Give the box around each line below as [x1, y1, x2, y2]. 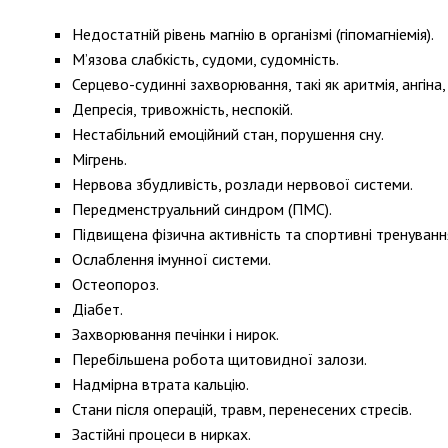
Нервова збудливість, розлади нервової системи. [72, 174, 413, 194]
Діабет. [72, 299, 123, 319]
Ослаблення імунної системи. [72, 249, 271, 269]
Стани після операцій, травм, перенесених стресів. [72, 399, 412, 419]
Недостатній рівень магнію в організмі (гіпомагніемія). [72, 24, 434, 44]
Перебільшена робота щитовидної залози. [72, 349, 367, 369]
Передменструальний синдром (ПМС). [72, 199, 332, 219]
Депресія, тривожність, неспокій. [72, 99, 293, 119]
